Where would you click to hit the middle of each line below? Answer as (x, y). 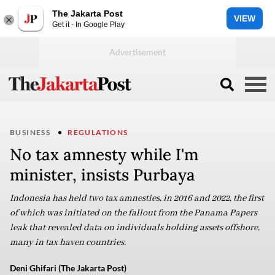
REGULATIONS (98, 132)
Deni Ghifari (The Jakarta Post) (68, 268)
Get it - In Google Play (88, 24)
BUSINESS (30, 132)
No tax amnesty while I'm (104, 154)
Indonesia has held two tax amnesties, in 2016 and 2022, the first (137, 198)
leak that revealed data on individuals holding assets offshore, (135, 228)
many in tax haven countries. (68, 242)
